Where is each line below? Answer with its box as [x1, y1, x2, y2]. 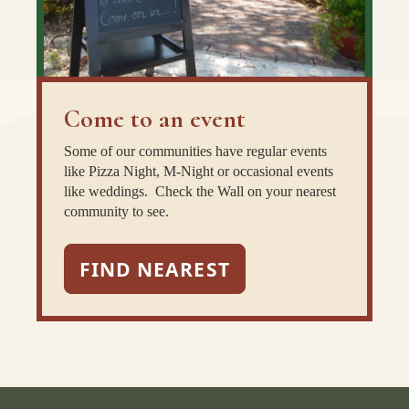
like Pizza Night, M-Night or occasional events [64, 163, 333, 179]
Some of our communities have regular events [64, 142, 327, 159]
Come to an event [64, 102, 246, 134]
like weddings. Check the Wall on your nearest [64, 183, 336, 199]
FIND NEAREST [79, 255, 230, 282]
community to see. [64, 203, 169, 219]
